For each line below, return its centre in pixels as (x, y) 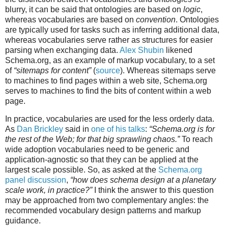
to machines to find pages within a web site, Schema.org (106, 80)
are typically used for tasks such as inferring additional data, (112, 30)
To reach (196, 139)
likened (178, 50)
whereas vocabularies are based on (70, 19)
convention (156, 19)
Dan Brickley (40, 129)
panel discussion (36, 180)
